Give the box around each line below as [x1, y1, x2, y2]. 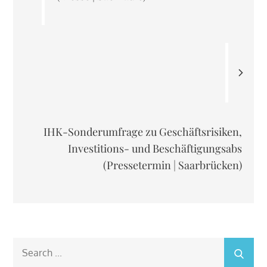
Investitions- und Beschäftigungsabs [67, 141, 242, 156]
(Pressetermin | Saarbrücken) [103, 157, 242, 172]
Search [13, 239, 44, 252]
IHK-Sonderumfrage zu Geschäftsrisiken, [43, 124, 242, 139]
